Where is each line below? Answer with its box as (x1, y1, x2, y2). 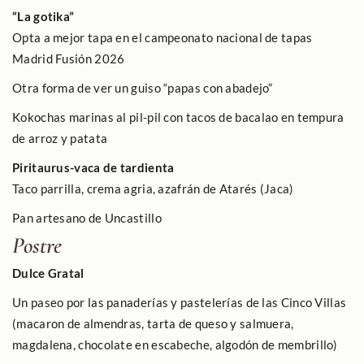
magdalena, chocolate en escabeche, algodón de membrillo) (12, 336, 338, 352)
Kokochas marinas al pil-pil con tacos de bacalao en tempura (12, 109, 344, 124)
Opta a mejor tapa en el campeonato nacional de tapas (12, 29, 313, 45)
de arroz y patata (12, 130, 108, 145)
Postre (12, 231, 62, 259)
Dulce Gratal (12, 265, 84, 280)
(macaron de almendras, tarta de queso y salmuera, (12, 315, 294, 331)
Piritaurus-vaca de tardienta (12, 159, 175, 175)
